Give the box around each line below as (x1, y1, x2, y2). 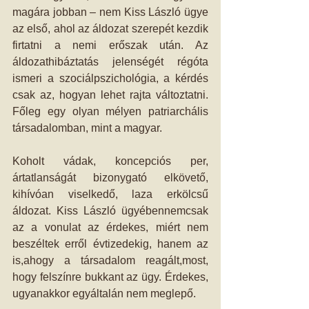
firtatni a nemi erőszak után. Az (12, 39, 208, 51)
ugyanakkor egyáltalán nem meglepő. (12, 288, 196, 299)
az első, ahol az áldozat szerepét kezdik (12, 23, 208, 34)
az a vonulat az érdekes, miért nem (12, 221, 208, 233)
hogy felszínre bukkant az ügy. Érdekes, (12, 271, 208, 283)
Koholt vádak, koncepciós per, (12, 155, 208, 167)
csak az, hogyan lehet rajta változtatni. (12, 89, 208, 101)
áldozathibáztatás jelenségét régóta (12, 56, 208, 68)
